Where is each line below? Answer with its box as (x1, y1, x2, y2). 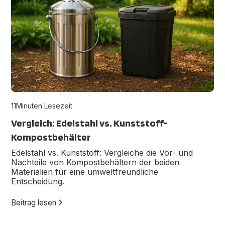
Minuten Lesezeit (16, 101, 73, 110)
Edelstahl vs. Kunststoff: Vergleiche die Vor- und (11, 148, 193, 158)
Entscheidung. (11, 176, 65, 187)
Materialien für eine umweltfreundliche (11, 167, 159, 177)
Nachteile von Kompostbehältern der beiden (11, 157, 180, 168)
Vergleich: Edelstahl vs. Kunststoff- (11, 117, 168, 130)
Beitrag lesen (11, 197, 57, 207)
